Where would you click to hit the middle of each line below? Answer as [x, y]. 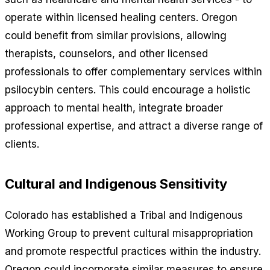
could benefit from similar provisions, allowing [116, 35]
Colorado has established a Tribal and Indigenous [124, 215]
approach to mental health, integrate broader [114, 108]
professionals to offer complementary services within [133, 71]
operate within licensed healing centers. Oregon [121, 17]
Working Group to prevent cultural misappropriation [129, 233]
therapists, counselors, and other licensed [106, 53]
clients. [22, 144]
